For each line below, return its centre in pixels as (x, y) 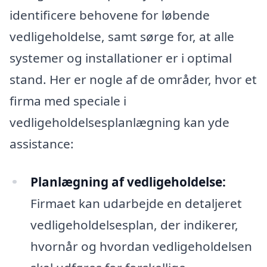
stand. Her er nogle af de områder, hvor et (133, 79)
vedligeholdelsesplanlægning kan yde (119, 122)
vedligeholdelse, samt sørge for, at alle (122, 36)
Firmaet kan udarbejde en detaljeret (136, 203)
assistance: (42, 143)
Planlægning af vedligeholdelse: (128, 181)
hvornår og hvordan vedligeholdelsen (141, 246)
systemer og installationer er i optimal (121, 58)
